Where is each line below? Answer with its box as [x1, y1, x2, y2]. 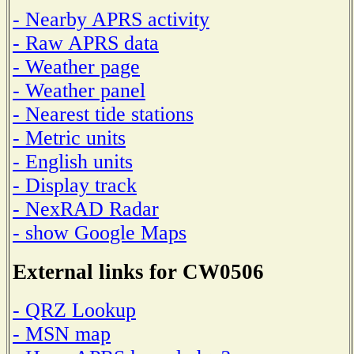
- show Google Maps [13, 220, 186, 244]
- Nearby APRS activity [13, 7, 209, 31]
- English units [13, 149, 133, 173]
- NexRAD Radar [13, 197, 159, 220]
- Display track [13, 173, 137, 197]
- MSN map [13, 322, 111, 346]
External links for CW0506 [13, 259, 264, 284]
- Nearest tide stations [13, 102, 194, 126]
